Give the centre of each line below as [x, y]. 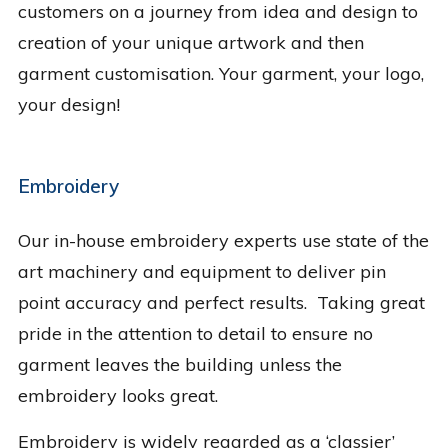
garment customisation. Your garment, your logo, [220, 74]
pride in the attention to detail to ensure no [195, 334]
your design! [68, 105]
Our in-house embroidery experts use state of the [223, 241]
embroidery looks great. [117, 396]
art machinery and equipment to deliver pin [201, 272]
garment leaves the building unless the [179, 365]
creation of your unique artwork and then [190, 43]
